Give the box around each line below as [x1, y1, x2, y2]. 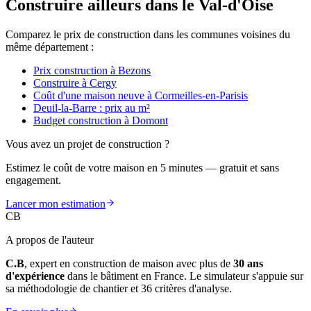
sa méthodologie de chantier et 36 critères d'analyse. [6, 283, 232, 295]
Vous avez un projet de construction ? [6, 138, 169, 151]
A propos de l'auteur [6, 234, 94, 246]
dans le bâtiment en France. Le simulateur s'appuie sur [67, 270, 303, 283]
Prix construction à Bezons [33, 65, 151, 77]
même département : [6, 41, 94, 53]
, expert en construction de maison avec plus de [24, 258, 230, 270]
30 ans [233, 258, 263, 270]
